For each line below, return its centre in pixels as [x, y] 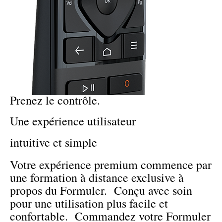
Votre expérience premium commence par [111, 165]
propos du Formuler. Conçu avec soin [101, 191]
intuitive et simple [54, 142]
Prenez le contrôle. [55, 100]
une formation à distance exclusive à [97, 178]
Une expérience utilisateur [73, 121]
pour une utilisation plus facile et [89, 203]
